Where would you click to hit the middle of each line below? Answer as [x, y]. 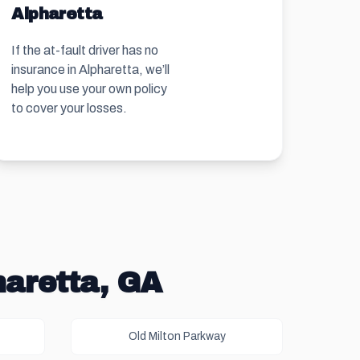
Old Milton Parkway [177, 336]
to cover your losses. [70, 108]
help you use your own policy [90, 89]
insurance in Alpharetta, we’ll [91, 70]
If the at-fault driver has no [85, 50]
